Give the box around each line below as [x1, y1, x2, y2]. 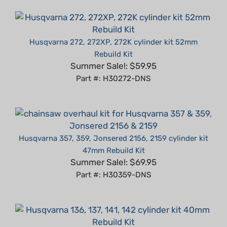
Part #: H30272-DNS [76, 59, 151, 68]
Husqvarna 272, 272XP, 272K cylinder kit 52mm [29, 22, 198, 32]
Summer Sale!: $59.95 [70, 46, 157, 56]
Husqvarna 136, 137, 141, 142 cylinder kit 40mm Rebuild [16, 215, 211, 224]
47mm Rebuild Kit [82, 131, 145, 140]
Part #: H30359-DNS [75, 155, 152, 165]
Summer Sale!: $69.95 [70, 142, 157, 153]
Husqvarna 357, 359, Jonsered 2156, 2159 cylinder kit [19, 119, 208, 128]
